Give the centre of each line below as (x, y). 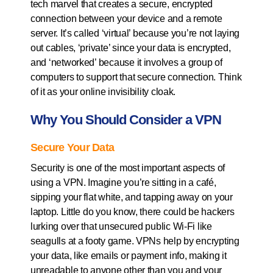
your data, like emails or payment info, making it (129, 255)
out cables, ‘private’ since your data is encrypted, (131, 48)
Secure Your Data (73, 147)
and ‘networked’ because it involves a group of (126, 62)
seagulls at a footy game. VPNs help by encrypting (135, 241)
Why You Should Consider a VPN (126, 119)
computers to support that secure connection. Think (136, 77)
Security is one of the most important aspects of (128, 168)
